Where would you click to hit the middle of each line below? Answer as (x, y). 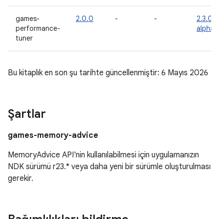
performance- (38, 28)
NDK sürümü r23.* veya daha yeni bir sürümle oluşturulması (109, 167)
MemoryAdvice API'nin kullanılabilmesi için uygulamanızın (103, 155)
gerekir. (21, 178)
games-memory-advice (53, 135)
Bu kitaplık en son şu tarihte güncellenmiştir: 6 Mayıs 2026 (108, 73)
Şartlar (27, 114)
